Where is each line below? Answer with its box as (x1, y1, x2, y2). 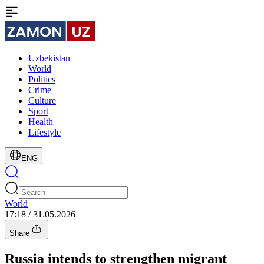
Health (28, 117, 53, 127)
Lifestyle (28, 127, 61, 137)
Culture (28, 95, 56, 105)
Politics (28, 74, 55, 84)
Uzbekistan (28, 53, 70, 63)
